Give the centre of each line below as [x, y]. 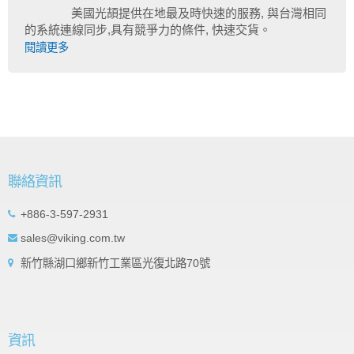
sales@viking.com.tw [73, 237]
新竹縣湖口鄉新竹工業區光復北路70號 [115, 263]
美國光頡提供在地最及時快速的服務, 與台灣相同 [198, 13]
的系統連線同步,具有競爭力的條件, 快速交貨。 [148, 29]
